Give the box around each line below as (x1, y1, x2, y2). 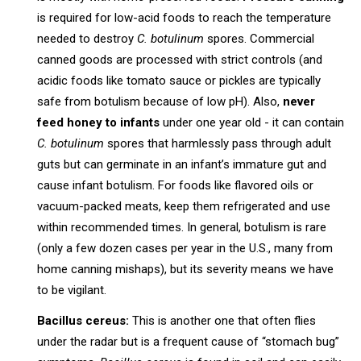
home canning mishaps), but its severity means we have (37, 261, 334, 276)
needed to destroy (37, 31, 138, 46)
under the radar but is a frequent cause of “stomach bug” (37, 334, 340, 349)
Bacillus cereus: (37, 313, 130, 328)
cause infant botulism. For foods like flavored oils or (37, 177, 314, 193)
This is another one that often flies (129, 313, 317, 328)
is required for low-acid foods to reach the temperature (37, 10, 332, 25)
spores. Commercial (204, 31, 315, 46)
